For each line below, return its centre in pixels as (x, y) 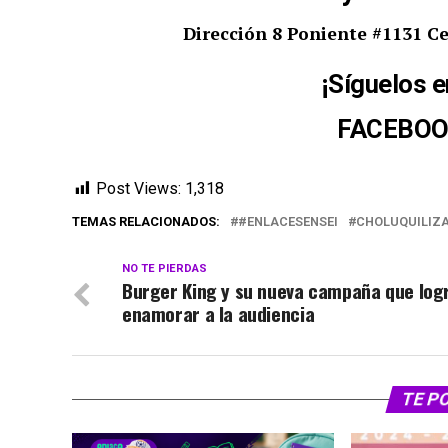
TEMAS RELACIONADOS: (146, 221)
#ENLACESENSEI (288, 221)
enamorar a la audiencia (218, 313)
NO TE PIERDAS (164, 268)
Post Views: (138, 188)
